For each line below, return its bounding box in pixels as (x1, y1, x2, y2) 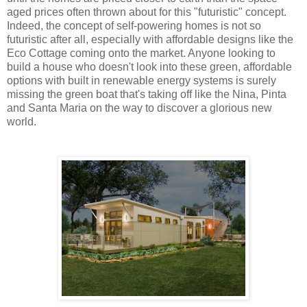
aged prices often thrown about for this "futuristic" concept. (7, 5, 286, 18)
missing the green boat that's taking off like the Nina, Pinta (7, 88, 286, 100)
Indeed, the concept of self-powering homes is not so (7, 19, 261, 32)
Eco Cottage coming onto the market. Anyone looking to (7, 47, 275, 59)
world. (7, 115, 36, 127)
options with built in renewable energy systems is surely (7, 74, 276, 86)
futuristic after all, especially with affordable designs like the (7, 33, 293, 45)
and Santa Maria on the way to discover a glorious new (7, 101, 272, 114)
